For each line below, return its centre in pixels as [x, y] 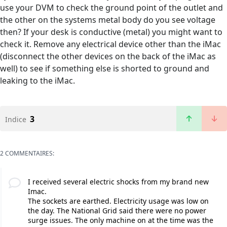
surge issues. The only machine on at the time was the [120, 220]
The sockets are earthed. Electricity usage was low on [118, 201]
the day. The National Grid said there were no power [117, 211]
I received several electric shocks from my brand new [118, 182]
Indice [16, 120]
